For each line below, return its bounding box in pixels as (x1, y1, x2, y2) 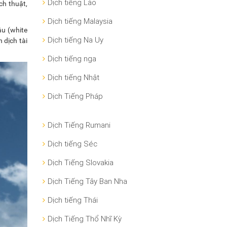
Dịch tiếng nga (47, 54, 96, 64)
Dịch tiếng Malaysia (47, 16, 112, 26)
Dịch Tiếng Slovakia (47, 158, 113, 168)
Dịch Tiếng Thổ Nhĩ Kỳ (47, 214, 122, 224)
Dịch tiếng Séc (47, 139, 97, 149)
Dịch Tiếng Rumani (47, 120, 110, 130)
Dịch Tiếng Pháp (47, 91, 103, 101)
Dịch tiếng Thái (47, 195, 98, 205)
